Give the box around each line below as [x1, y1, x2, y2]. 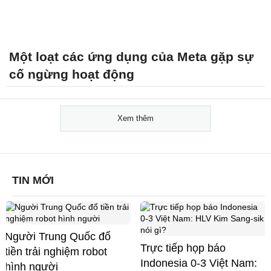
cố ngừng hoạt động [9, 67, 134, 81]
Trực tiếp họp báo [140, 241, 226, 254]
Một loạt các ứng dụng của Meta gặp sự [9, 49, 253, 64]
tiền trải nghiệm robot [5, 245, 107, 258]
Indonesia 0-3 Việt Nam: [140, 256, 257, 269]
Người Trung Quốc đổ [5, 230, 111, 243]
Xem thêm [117, 113, 154, 123]
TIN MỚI [12, 174, 54, 186]
